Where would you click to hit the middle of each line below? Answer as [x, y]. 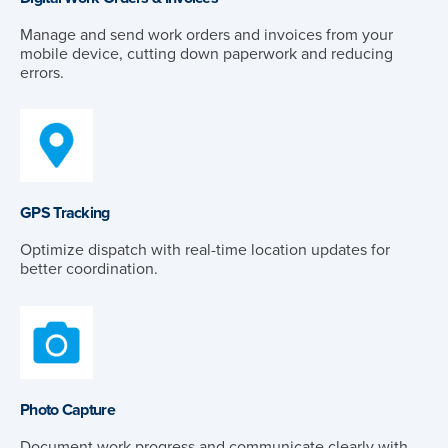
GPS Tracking [65, 213]
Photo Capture [67, 410]
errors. [42, 72]
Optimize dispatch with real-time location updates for [205, 250]
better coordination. [89, 269]
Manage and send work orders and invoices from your [206, 34]
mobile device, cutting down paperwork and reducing [206, 53]
